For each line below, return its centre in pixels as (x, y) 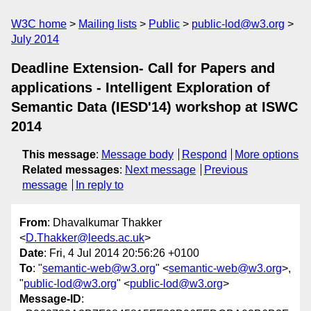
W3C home (39, 24)
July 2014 (35, 39)
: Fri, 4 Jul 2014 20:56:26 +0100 (121, 253)
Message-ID (50, 299)
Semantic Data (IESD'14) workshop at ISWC (154, 107)
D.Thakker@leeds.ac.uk (85, 238)
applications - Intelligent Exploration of (141, 87)
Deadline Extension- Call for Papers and (143, 68)
